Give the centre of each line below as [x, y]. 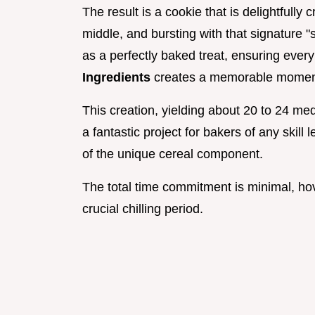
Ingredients [118, 78]
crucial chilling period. [143, 209]
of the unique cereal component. [173, 154]
